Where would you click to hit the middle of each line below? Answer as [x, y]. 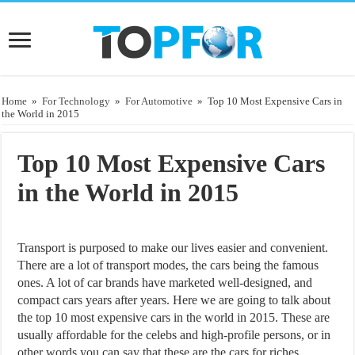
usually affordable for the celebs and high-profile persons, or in [174, 334]
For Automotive [159, 101]
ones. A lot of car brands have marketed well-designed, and [165, 282]
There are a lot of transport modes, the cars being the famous [168, 265]
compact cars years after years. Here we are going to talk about [174, 300]
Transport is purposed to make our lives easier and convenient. [173, 247]
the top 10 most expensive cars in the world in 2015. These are [174, 317]
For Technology [76, 101]
